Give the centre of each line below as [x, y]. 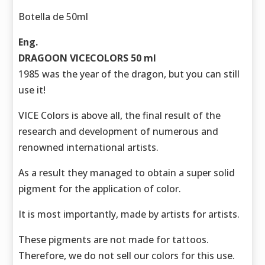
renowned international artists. [89, 148]
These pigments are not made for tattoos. [114, 240]
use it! [32, 90]
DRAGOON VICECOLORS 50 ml [88, 58]
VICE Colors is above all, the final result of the [120, 116]
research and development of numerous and [119, 132]
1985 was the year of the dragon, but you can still [129, 74]
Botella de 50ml [54, 17]
